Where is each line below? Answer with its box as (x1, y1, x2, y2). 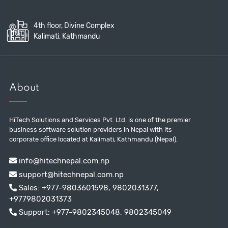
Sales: (16, 183, 42, 192)
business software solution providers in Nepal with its (9, 126, 172, 134)
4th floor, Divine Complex (33, 21, 115, 31)
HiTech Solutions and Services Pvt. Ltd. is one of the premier (9, 116, 191, 124)
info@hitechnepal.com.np (16, 156, 109, 166)
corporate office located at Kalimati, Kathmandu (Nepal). (9, 135, 178, 144)
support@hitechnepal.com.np (16, 169, 124, 179)
